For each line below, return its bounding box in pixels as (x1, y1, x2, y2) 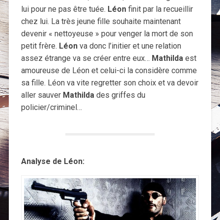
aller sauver (21, 90, 63, 100)
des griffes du (94, 90, 145, 100)
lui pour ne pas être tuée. (21, 4, 108, 14)
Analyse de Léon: (21, 157, 84, 166)
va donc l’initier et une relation (77, 41, 181, 51)
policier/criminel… (21, 103, 82, 112)
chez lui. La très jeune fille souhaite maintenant (21, 17, 181, 27)
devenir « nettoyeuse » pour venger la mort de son (21, 29, 193, 39)
